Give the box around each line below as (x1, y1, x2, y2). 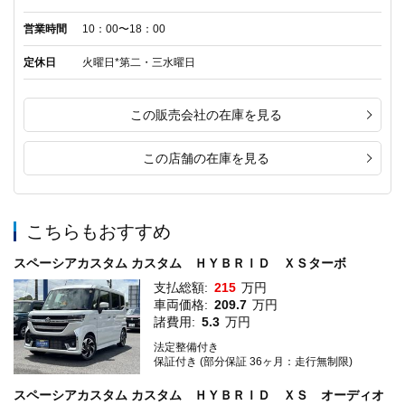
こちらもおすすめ (26, 221, 171, 242)
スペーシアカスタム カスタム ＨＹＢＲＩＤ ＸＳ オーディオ (14, 388, 384, 403)
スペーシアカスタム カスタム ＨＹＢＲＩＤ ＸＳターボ (14, 256, 346, 271)
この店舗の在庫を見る (143, 151, 269, 166)
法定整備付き (154, 341, 219, 354)
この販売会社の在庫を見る (130, 108, 282, 123)
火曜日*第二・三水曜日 (82, 56, 209, 70)
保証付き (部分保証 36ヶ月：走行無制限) (154, 355, 353, 369)
